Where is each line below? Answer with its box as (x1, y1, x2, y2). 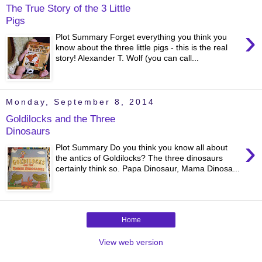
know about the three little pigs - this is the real (56, 43, 228, 53)
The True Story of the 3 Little (6, 2, 130, 14)
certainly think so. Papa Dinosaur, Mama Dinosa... (56, 164, 240, 174)
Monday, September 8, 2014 (6, 97, 155, 107)
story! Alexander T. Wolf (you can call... (56, 53, 199, 63)
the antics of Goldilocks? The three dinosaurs (56, 153, 223, 163)
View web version (99, 237, 163, 247)
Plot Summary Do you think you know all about (56, 143, 228, 153)
